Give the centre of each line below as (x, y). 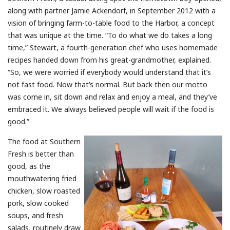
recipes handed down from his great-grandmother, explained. (109, 60)
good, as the (29, 166)
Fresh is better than (41, 154)
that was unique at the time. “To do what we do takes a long (110, 35)
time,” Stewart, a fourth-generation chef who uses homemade (113, 47)
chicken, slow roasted (44, 190)
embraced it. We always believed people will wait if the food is (111, 109)
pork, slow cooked (38, 203)
